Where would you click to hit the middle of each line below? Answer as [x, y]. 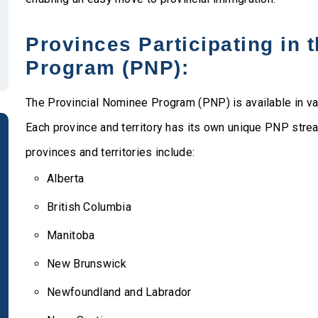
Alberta [66, 179]
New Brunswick [87, 264]
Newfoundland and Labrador [119, 292]
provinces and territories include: [110, 152]
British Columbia [89, 207]
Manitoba [71, 235]
